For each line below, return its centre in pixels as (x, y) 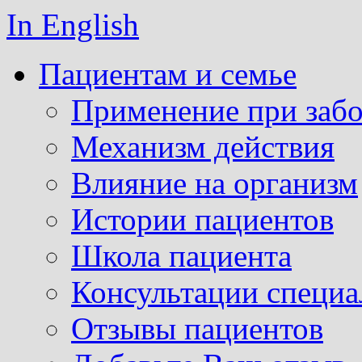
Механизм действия (203, 147)
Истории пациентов (202, 219)
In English (73, 25)
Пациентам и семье (168, 74)
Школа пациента (181, 256)
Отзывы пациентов (197, 328)
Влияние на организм (215, 183)
